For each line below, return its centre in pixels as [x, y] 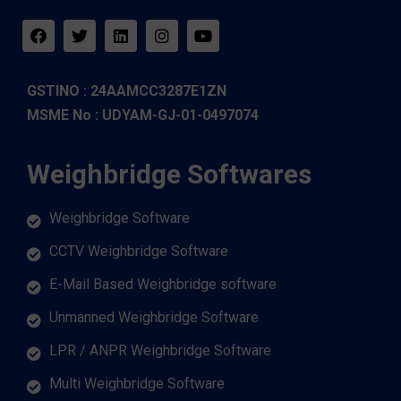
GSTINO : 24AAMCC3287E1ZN [127, 91]
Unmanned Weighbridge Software [154, 318]
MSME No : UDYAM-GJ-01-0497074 [143, 115]
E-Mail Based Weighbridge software [163, 285]
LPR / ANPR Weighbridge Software [160, 351]
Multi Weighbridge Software [137, 384]
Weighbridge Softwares [169, 175]
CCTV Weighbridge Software [139, 252]
